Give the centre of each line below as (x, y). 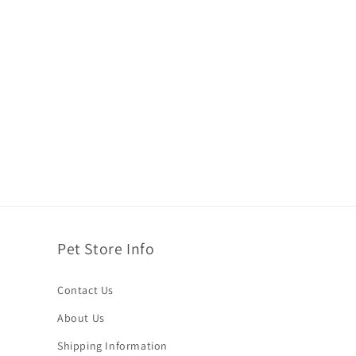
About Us (81, 318)
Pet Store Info (106, 249)
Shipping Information (112, 346)
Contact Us (85, 290)
